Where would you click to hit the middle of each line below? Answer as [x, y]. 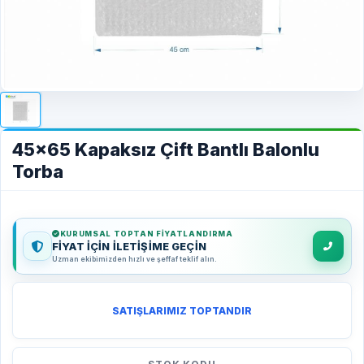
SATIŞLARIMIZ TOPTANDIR [182, 310]
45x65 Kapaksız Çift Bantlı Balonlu [166, 149]
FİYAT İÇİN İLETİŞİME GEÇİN [129, 246]
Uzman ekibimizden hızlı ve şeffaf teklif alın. [134, 259]
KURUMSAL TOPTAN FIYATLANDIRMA [146, 233]
